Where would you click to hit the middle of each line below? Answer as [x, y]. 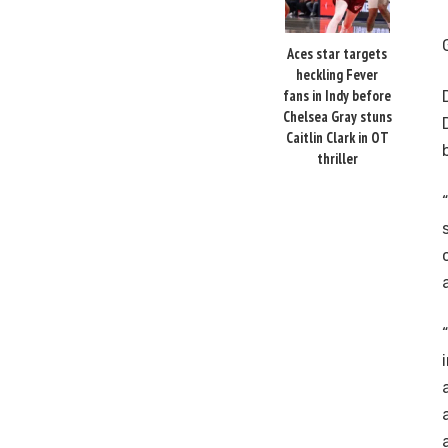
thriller [337, 158]
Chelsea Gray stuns [337, 116]
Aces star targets [337, 53]
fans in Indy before [337, 95]
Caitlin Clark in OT [337, 137]
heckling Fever [337, 74]
